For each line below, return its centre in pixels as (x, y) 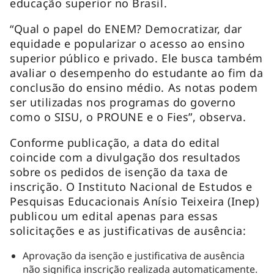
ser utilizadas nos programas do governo (123, 102)
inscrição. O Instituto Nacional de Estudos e (131, 186)
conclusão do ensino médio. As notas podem (134, 87)
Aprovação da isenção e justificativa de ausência (133, 255)
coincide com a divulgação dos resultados (125, 157)
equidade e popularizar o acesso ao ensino (128, 43)
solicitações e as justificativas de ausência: (130, 230)
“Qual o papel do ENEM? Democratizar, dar (126, 28)
